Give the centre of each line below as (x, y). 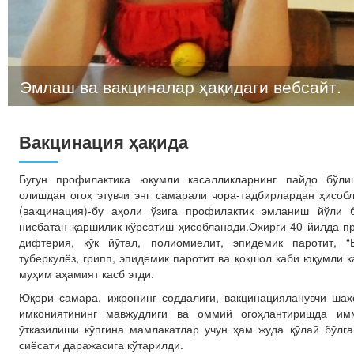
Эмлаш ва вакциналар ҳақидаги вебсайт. (181, 86)
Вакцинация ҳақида (104, 141)
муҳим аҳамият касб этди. (87, 273)
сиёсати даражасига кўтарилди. (101, 345)
